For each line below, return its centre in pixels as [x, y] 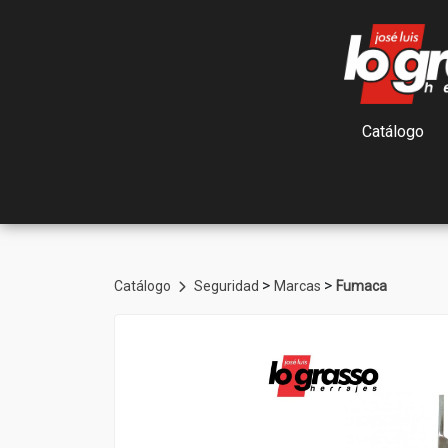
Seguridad [228, 286]
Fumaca [361, 286]
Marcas [299, 286]
